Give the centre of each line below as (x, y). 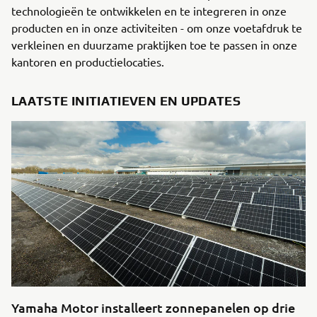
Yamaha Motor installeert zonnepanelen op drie (153, 307)
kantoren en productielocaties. (88, 62)
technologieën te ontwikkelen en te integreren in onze (149, 11)
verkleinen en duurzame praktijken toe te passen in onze (154, 45)
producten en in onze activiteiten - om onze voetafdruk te (157, 28)
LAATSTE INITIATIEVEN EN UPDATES (126, 101)
